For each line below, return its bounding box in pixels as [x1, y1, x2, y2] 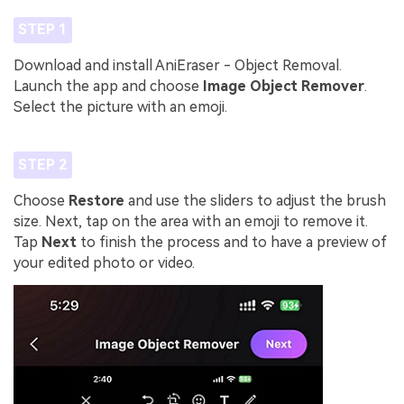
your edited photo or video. [14, 253, 195, 271]
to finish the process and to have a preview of [77, 233, 387, 251]
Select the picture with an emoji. [14, 97, 227, 115]
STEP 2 [17, 156, 68, 174]
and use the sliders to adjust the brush [128, 191, 386, 209]
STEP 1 [17, 21, 68, 39]
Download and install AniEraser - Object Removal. [14, 56, 342, 74]
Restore [69, 191, 128, 209]
